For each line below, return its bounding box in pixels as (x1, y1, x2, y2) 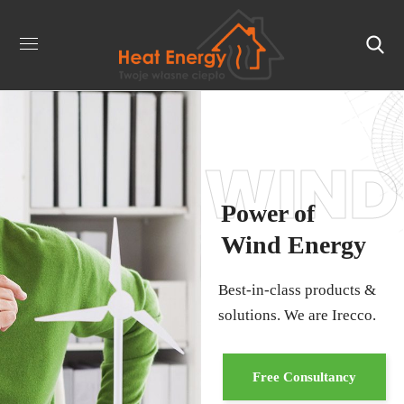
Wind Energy (220, 231, 366, 259)
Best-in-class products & (217, 281, 376, 298)
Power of (220, 199, 315, 227)
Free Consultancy (252, 370, 356, 384)
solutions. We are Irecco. (217, 307, 376, 324)
